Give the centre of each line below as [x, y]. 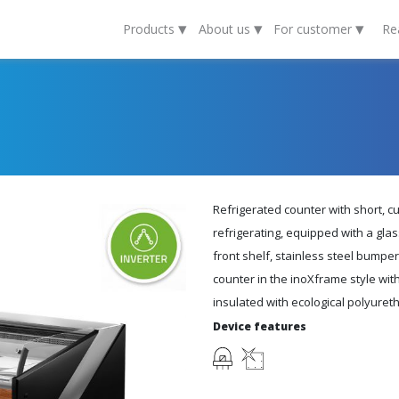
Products [150, 28]
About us [226, 28]
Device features [260, 326]
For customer [315, 28]
